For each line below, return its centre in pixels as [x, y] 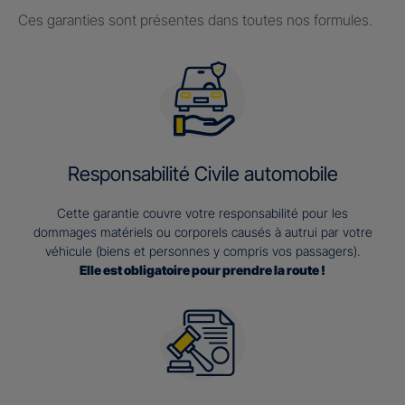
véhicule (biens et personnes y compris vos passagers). [202, 250]
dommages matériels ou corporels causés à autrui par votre [202, 231]
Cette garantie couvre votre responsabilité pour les [202, 212]
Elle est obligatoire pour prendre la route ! [202, 269]
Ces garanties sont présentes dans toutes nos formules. [195, 19]
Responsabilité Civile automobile [202, 173]
